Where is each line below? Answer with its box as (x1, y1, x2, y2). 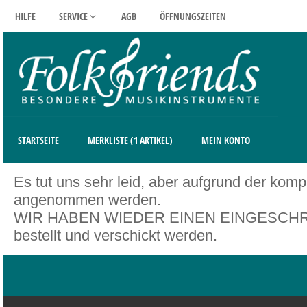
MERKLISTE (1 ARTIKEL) (88, 133, 173, 147)
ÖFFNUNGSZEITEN (159, 10, 226, 23)
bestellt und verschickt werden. (14, 226, 217, 244)
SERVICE (59, 10, 88, 23)
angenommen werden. (14, 191, 161, 208)
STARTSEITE (18, 133, 59, 147)
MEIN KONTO (201, 133, 250, 147)
